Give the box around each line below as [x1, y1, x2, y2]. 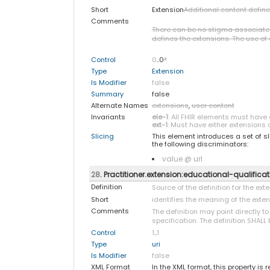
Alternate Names [90, 100, 148, 110]
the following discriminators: [151, 139, 248, 149]
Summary [90, 89, 124, 99]
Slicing [90, 131, 114, 141]
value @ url [162, 153, 202, 164]
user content [191, 100, 234, 110]
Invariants [90, 111, 125, 122]
